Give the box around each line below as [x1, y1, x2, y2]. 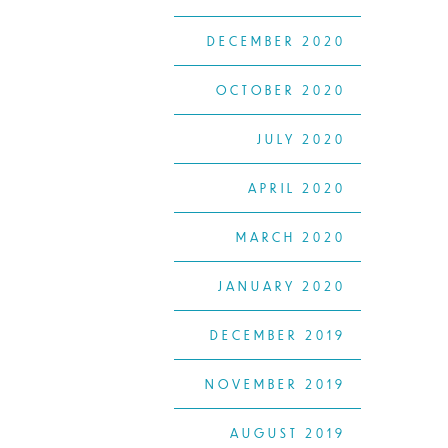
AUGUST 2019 [230, 425, 346, 442]
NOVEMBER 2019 [205, 376, 346, 393]
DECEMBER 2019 [210, 327, 346, 344]
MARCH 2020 [236, 229, 346, 246]
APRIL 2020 [248, 180, 346, 197]
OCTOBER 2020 [216, 82, 346, 99]
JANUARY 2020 [218, 278, 346, 295]
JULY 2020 [257, 131, 346, 148]
